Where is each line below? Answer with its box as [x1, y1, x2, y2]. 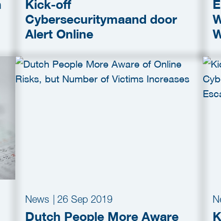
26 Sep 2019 [57, 193, 112, 205]
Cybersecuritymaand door [25, 12, 177, 27]
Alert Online [25, 27, 93, 41]
